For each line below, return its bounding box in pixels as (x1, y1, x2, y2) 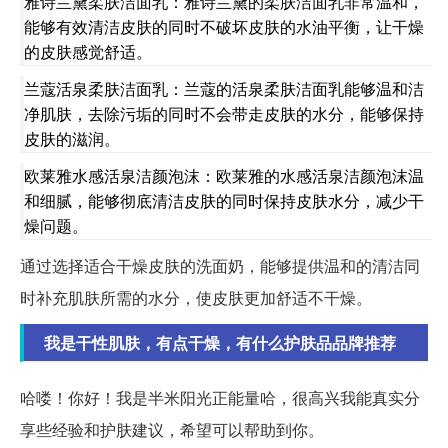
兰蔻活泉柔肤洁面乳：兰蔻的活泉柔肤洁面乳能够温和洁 (24, 77, 424, 101)
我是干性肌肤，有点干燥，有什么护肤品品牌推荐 (44, 331, 396, 355)
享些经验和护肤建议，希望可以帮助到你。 (20, 418, 324, 442)
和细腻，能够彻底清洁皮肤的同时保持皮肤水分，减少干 (24, 189, 424, 213)
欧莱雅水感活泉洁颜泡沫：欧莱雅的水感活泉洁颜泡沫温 (24, 164, 424, 188)
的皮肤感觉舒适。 (24, 40, 152, 64)
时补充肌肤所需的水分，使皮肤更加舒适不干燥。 (20, 286, 372, 310)
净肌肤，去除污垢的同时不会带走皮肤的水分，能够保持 (24, 102, 424, 126)
